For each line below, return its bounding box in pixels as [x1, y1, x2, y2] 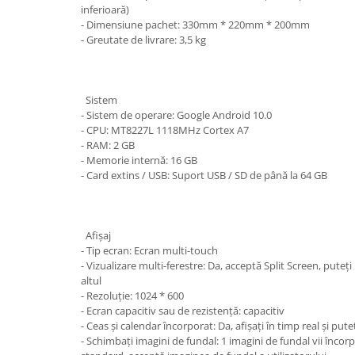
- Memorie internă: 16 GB [81, 153, 197, 167]
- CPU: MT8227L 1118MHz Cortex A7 [81, 123, 249, 137]
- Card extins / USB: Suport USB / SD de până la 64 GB [81, 168, 327, 182]
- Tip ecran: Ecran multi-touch [81, 243, 218, 258]
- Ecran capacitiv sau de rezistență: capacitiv [81, 303, 284, 318]
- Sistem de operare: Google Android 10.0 [81, 108, 272, 122]
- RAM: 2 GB [81, 138, 135, 152]
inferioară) [81, 2, 129, 17]
